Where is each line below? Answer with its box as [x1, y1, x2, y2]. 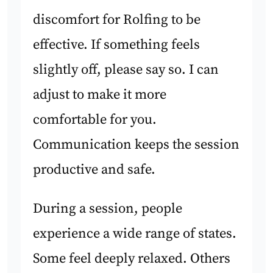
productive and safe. [33, 161, 156, 179]
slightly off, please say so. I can [33, 61, 219, 79]
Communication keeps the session [33, 136, 240, 154]
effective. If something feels [33, 36, 200, 54]
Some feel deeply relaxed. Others [33, 249, 231, 268]
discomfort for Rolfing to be [33, 11, 201, 29]
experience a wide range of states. [33, 224, 237, 243]
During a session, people [33, 199, 183, 218]
